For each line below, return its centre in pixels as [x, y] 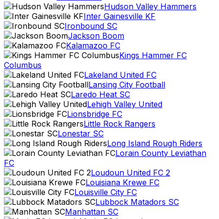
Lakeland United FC [120, 75]
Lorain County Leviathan [161, 153]
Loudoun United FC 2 [131, 173]
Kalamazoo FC [93, 45]
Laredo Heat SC [100, 94]
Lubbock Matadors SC [137, 202]
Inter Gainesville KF [120, 16]
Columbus [23, 65]
